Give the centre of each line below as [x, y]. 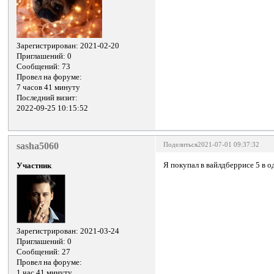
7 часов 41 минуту [49, 88]
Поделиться [181, 144]
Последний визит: [47, 98]
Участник [34, 166]
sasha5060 [38, 146]
